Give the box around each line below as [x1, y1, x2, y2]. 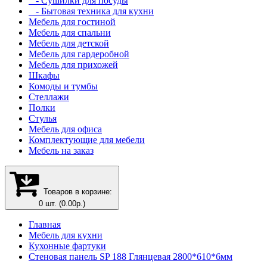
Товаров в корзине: [44, 187, 114, 196]
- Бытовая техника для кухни [29, 6, 154, 16]
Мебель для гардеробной [29, 49, 129, 59]
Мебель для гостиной [29, 17, 116, 27]
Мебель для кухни [29, 230, 103, 240]
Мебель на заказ [29, 145, 94, 156]
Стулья [29, 113, 57, 123]
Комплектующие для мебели [29, 135, 145, 145]
